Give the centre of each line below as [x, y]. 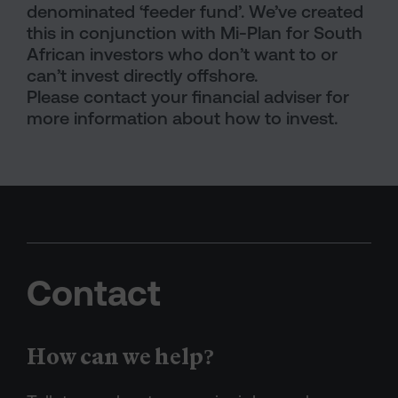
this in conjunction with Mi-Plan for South [195, 32]
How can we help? [121, 356]
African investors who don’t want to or [182, 54]
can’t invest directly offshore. [142, 75]
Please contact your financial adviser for [188, 96]
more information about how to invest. [182, 118]
